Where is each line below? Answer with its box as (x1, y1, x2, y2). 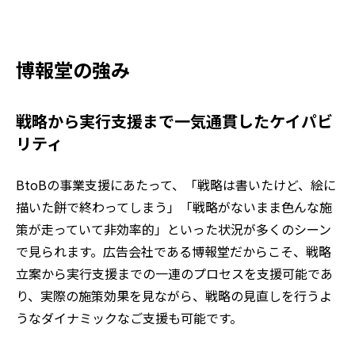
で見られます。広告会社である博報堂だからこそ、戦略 (16, 241, 331, 261)
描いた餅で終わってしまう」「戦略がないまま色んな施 (16, 197, 332, 216)
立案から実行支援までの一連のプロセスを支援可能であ (16, 263, 333, 283)
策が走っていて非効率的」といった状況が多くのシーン (16, 219, 331, 239)
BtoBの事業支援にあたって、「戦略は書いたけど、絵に (16, 174, 336, 194)
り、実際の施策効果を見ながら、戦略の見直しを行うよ (16, 285, 332, 305)
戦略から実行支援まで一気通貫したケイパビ (16, 109, 333, 133)
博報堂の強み (16, 55, 130, 84)
